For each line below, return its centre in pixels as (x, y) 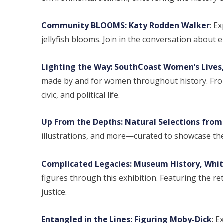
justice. (54, 191)
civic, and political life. (81, 95)
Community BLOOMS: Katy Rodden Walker (126, 25)
